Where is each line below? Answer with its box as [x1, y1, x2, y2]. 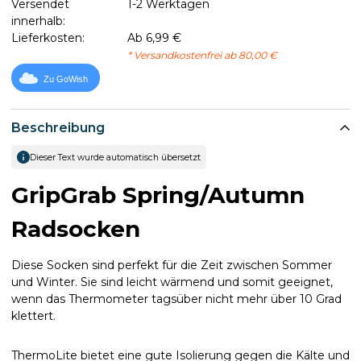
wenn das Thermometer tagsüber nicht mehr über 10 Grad [11, 291, 342, 306]
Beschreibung [11, 119, 105, 135]
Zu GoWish [44, 73, 88, 84]
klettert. [11, 308, 56, 323]
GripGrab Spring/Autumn [11, 180, 305, 209]
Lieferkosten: [11, 31, 85, 45]
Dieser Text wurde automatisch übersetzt [30, 151, 201, 163]
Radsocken [11, 214, 140, 243]
